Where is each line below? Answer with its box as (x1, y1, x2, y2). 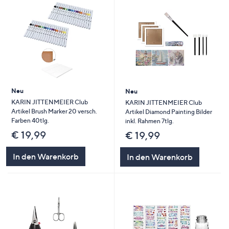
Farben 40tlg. (11, 117, 49, 125)
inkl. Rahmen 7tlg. (125, 117, 174, 125)
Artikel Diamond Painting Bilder (125, 108, 212, 116)
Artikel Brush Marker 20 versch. (11, 107, 97, 116)
